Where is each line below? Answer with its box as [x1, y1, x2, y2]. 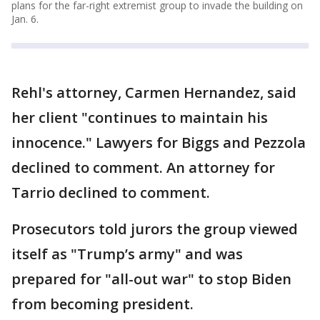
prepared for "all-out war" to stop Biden [11, 269, 291, 289]
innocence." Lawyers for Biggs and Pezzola [11, 132, 306, 152]
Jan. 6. [11, 11, 39, 26]
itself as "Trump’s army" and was [11, 244, 243, 264]
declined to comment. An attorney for [11, 157, 275, 177]
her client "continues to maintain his [11, 107, 268, 127]
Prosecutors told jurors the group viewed [11, 219, 298, 239]
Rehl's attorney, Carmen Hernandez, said [11, 82, 296, 102]
